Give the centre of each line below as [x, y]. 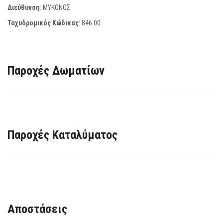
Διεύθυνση [24, 7]
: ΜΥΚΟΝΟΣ [55, 7]
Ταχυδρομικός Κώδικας [43, 23]
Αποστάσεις [37, 209]
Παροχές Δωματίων [56, 70]
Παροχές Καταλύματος [62, 135]
